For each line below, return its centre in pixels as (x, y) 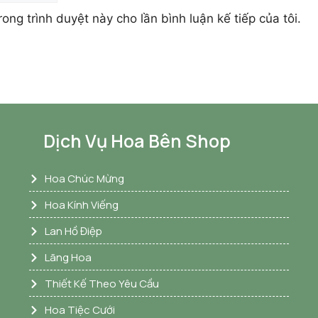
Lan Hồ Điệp (74, 231)
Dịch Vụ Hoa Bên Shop (137, 141)
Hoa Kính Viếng (82, 204)
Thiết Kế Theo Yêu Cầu (102, 283)
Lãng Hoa (68, 257)
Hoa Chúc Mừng (85, 178)
